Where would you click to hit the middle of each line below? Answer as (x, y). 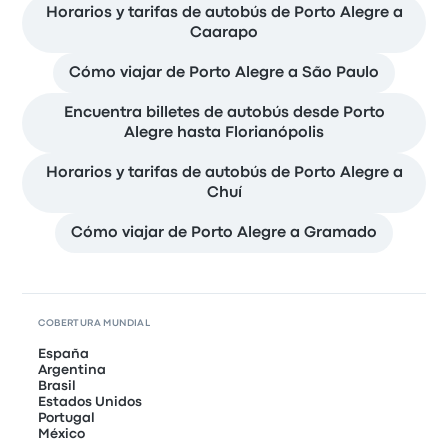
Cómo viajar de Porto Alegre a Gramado (224, 232)
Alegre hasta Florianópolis (224, 132)
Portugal (67, 417)
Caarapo (224, 32)
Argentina (72, 369)
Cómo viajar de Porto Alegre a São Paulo (224, 72)
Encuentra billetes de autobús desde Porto (224, 112)
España (64, 353)
